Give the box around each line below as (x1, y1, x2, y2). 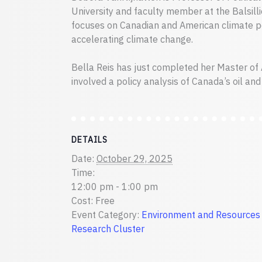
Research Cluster (71, 223, 144, 235)
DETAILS (71, 135, 108, 145)
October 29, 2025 (96, 153, 173, 164)
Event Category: (71, 209, 139, 220)
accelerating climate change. (71, 33, 193, 45)
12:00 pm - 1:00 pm (71, 181, 158, 192)
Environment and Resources (142, 209, 260, 220)
